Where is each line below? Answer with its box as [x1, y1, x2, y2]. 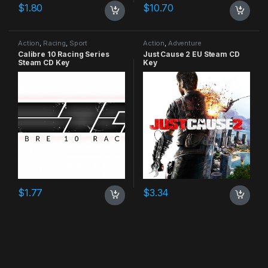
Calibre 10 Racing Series [17, 49, 109, 59]
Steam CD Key [17, 57, 70, 67]
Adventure [167, 38, 202, 47]
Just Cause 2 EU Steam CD [142, 49, 240, 59]
